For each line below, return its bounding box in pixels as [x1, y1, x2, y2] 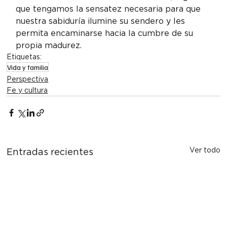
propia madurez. [16, 40, 82, 50]
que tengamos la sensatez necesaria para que [16, 4, 204, 14]
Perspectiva [7, 74, 49, 83]
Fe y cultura [7, 86, 48, 94]
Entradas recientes [7, 146, 94, 157]
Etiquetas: [7, 52, 42, 61]
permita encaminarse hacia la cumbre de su [16, 28, 196, 38]
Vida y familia [7, 62, 49, 71]
